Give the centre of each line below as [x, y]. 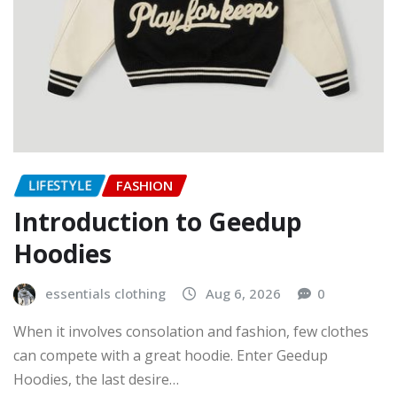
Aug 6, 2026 [243, 293]
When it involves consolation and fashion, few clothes [191, 332]
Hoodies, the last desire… [96, 380]
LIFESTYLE [60, 186]
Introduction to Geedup [158, 221]
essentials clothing [105, 293]
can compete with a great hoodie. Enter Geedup [171, 356]
